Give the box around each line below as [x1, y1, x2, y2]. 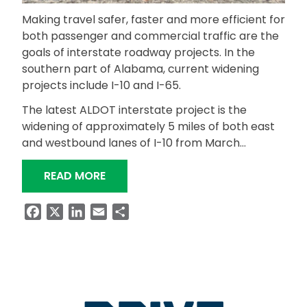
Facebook [41, 204, 95, 220]
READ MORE [44, 168, 106, 184]
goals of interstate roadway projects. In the [22, 45, 255, 61]
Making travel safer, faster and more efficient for [22, 12, 285, 28]
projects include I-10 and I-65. [22, 77, 181, 94]
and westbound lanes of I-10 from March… [22, 135, 246, 151]
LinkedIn [85, 204, 128, 220]
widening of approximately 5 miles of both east [22, 119, 275, 135]
